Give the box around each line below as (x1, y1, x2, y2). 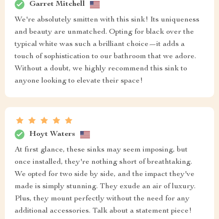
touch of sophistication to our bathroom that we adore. (15, 53, 196, 61)
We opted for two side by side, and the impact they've (15, 171, 195, 179)
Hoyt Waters (29, 130, 75, 138)
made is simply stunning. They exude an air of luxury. (15, 183, 196, 191)
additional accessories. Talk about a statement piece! (15, 207, 192, 216)
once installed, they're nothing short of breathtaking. (15, 158, 192, 167)
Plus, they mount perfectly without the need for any (15, 195, 190, 203)
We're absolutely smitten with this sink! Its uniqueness (15, 16, 199, 24)
